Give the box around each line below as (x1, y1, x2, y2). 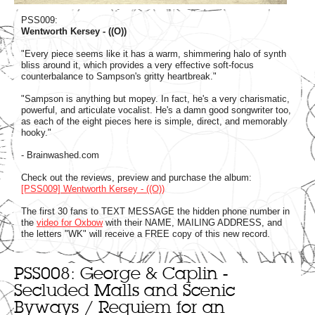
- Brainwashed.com (21, 149, 99, 160)
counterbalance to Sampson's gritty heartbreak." (21, 70, 217, 82)
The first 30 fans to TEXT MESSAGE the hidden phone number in (21, 205, 290, 217)
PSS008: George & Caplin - (14, 262, 228, 284)
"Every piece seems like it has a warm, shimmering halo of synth (21, 48, 286, 59)
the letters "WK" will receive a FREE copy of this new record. (21, 228, 270, 239)
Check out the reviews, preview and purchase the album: (21, 172, 252, 183)
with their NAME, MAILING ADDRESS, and (103, 217, 282, 228)
